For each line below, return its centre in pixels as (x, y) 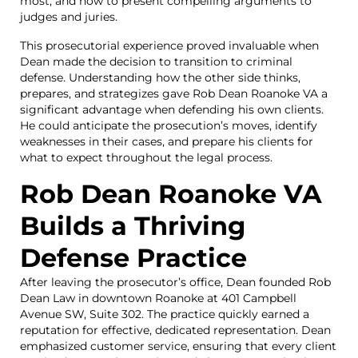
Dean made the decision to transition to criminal (156, 62)
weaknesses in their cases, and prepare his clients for (167, 141)
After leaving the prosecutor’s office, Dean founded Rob (175, 282)
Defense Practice (133, 258)
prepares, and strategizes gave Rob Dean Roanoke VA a (174, 93)
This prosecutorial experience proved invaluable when (169, 46)
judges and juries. (69, 17)
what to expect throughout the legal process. (146, 157)
